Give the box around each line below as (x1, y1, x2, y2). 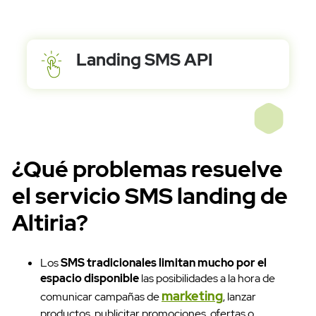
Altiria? (12, 207, 88, 238)
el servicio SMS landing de (12, 181, 288, 212)
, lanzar (223, 289, 256, 304)
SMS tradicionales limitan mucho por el (61, 255, 267, 270)
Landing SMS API (75, 49, 213, 71)
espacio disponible (40, 271, 139, 286)
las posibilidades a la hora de (139, 271, 275, 286)
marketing (162, 288, 223, 304)
